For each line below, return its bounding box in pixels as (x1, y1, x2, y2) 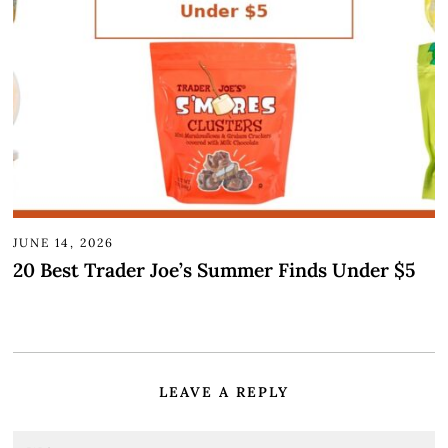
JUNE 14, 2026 (13, 234, 115, 250)
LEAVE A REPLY (158, 383, 289, 402)
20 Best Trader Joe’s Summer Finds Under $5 (13, 258, 416, 283)
